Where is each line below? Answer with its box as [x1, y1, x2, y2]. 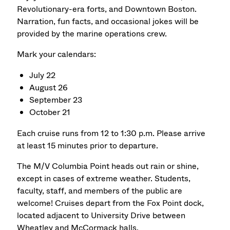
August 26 [29, 81, 68, 93]
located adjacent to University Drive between [17, 209, 186, 222]
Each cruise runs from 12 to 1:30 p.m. [17, 127, 157, 139]
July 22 [29, 69, 56, 81]
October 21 [29, 106, 71, 118]
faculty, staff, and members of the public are [17, 185, 183, 197]
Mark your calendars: [17, 48, 97, 61]
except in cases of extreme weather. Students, [17, 172, 191, 185]
